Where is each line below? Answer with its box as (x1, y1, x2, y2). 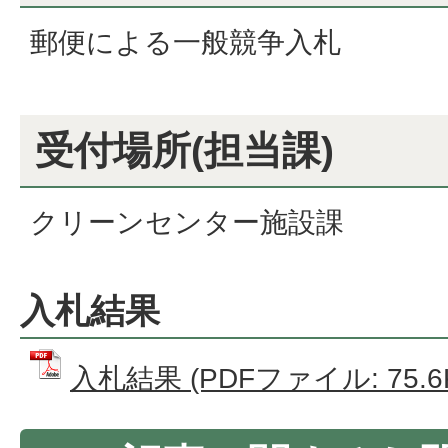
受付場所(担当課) (35, 129, 334, 173)
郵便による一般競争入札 (30, 27, 341, 59)
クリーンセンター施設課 (30, 207, 344, 239)
